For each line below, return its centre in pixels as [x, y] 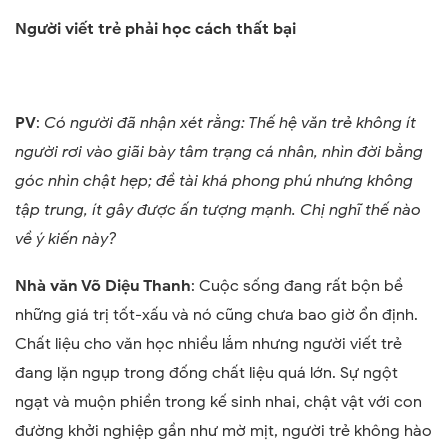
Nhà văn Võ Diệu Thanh [103, 286]
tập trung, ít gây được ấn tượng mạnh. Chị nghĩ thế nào [218, 210]
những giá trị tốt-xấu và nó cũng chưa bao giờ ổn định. [216, 315]
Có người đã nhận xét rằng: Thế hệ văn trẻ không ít [230, 123]
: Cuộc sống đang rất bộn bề [297, 286]
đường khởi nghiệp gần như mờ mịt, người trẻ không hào [223, 431]
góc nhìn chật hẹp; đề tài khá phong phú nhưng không [214, 181]
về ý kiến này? [65, 239]
